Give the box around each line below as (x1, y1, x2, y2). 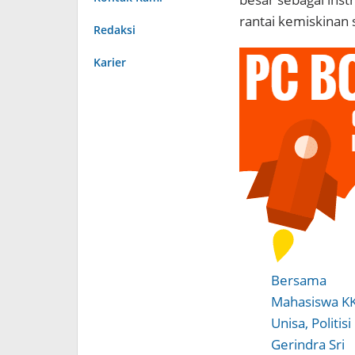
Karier (94, 54, 126, 70)
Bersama (270, 270, 326, 289)
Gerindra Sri (270, 334, 345, 353)
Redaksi (94, 21, 136, 37)
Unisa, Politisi (270, 313, 351, 332)
